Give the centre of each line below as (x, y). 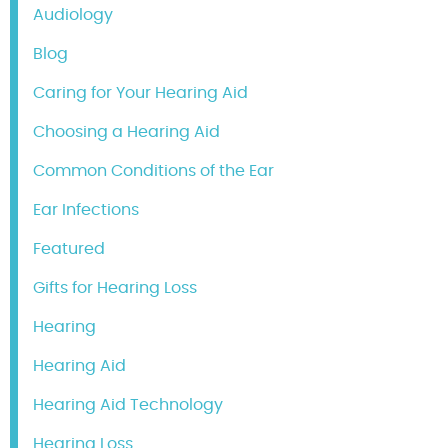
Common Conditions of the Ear (153, 171)
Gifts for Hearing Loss (115, 288)
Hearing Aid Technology (128, 405)
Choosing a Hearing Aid (126, 132)
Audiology (73, 15)
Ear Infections (86, 210)
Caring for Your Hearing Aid (140, 93)
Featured (69, 249)
